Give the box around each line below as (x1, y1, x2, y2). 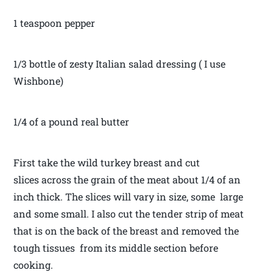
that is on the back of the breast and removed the (13, 224, 239, 238)
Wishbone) (13, 74, 64, 88)
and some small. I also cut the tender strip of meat (13, 207, 244, 221)
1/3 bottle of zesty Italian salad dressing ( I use (13, 57, 226, 71)
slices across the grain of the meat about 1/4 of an (13, 173, 241, 186)
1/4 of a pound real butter (13, 115, 130, 129)
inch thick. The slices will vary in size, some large (13, 190, 244, 204)
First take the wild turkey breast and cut (13, 156, 200, 169)
